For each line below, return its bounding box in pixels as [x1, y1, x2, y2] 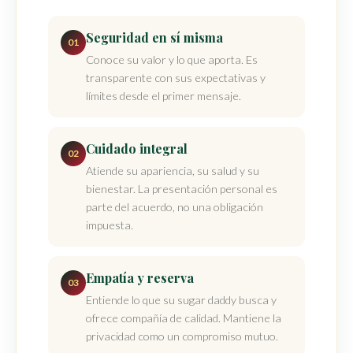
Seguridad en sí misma [86, 28, 223, 46]
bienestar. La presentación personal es [86, 181, 277, 195]
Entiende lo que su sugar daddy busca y [86, 292, 277, 307]
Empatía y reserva [86, 269, 194, 286]
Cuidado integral [86, 139, 188, 157]
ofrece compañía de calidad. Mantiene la [86, 310, 281, 325]
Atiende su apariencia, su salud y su [86, 163, 259, 177]
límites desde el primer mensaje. [86, 88, 241, 102]
